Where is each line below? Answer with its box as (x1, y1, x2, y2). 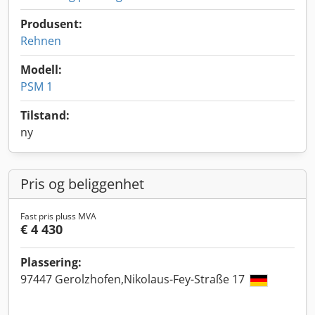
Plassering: (20, 255, 82, 270)
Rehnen (20, 33, 61, 49)
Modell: (20, 62, 62, 77)
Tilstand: (20, 108, 70, 123)
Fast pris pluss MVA (20, 210, 96, 222)
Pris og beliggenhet (20, 174, 144, 193)
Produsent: (20, 16, 82, 32)
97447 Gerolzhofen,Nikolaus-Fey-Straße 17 (20, 271, 247, 287)
